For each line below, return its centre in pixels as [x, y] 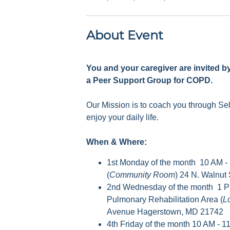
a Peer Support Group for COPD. [149, 80]
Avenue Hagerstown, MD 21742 [165, 212]
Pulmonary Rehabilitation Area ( [165, 199]
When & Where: [117, 142]
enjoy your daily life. [122, 117]
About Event [125, 35]
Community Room [142, 175]
